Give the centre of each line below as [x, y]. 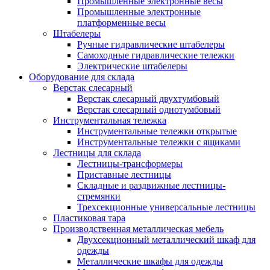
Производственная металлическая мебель [138, 229]
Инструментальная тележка [110, 120]
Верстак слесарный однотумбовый [149, 109]
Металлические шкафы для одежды [150, 261]
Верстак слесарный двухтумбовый [148, 99]
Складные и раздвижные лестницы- [151, 185]
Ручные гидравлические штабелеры [151, 44]
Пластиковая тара [89, 218]
